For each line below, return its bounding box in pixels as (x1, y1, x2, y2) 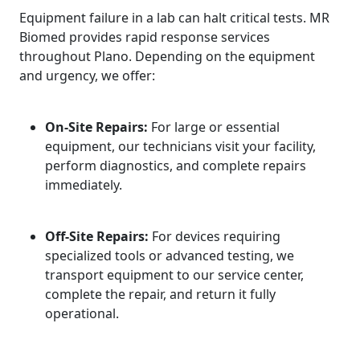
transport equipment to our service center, (45, 266, 304, 284)
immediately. (45, 176, 122, 194)
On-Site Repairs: (45, 118, 148, 136)
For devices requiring (149, 227, 280, 245)
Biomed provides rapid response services (19, 28, 270, 46)
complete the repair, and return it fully (45, 285, 276, 303)
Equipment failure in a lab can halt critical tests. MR (19, 9, 329, 27)
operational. (45, 305, 119, 322)
